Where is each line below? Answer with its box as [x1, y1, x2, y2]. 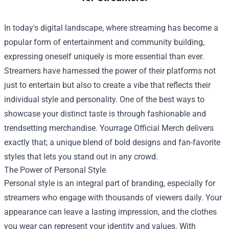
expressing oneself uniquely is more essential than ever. [4, 52, 204, 62]
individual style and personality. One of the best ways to [4, 95, 204, 105]
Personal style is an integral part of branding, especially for [4, 178, 215, 189]
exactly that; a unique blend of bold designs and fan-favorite [4, 138, 220, 148]
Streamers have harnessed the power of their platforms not [4, 66, 216, 76]
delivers [184, 123, 214, 133]
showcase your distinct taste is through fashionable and [4, 109, 206, 119]
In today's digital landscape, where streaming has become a [4, 23, 218, 33]
